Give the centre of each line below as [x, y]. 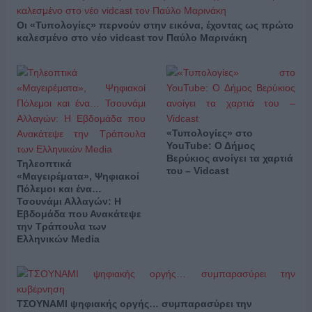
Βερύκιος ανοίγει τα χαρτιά [229, 158]
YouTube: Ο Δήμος [210, 145]
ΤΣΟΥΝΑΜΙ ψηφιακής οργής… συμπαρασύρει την [134, 303]
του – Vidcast [197, 170]
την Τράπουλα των [61, 226]
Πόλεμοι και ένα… [59, 188]
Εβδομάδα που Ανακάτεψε [79, 213]
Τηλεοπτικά [44, 163]
